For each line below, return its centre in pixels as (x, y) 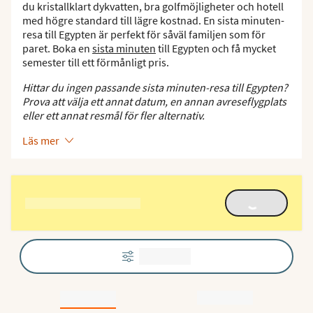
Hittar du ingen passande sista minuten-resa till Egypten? (155, 87)
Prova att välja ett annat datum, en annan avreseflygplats (154, 101)
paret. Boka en (57, 48)
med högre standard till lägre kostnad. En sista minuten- (153, 20)
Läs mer (41, 140)
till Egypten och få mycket (216, 48)
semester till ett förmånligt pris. (96, 62)
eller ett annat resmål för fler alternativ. (114, 115)
